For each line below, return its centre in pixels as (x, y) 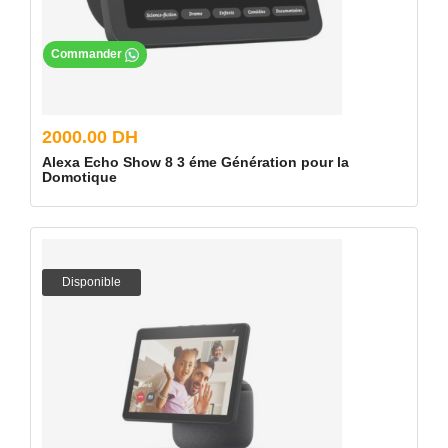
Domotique (79, 177)
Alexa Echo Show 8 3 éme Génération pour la (195, 162)
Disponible (91, 282)
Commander (88, 54)
